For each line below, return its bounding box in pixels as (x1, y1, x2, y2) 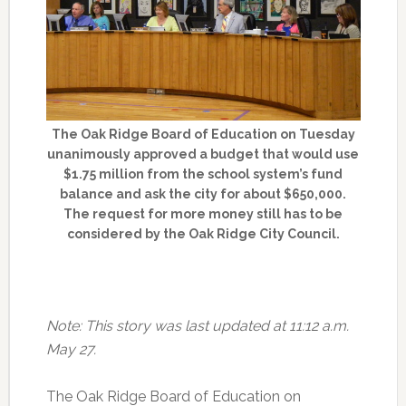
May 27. (45, 340, 96, 358)
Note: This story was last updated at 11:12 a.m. (45, 316, 349, 334)
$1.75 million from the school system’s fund (63, 166, 343, 181)
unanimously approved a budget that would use (47, 146, 360, 161)
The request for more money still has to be (63, 206, 343, 221)
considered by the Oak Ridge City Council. (66, 226, 340, 241)
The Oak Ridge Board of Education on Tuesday (51, 126, 355, 141)
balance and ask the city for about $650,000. (60, 186, 347, 201)
